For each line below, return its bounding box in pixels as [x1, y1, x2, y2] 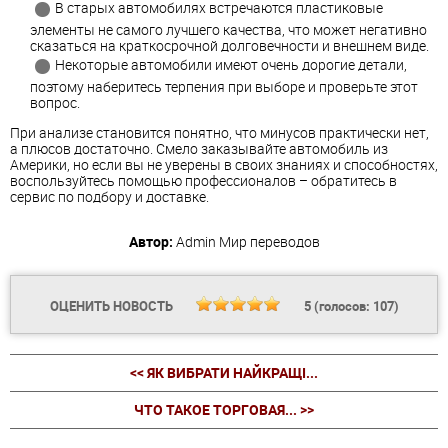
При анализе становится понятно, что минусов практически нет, [10, 122, 429, 142]
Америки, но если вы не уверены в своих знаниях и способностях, [10, 154, 438, 174]
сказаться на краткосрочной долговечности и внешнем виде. [30, 35, 429, 55]
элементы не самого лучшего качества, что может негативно [30, 19, 427, 39]
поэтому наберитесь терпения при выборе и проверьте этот [30, 76, 418, 96]
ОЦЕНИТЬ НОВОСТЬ [49, 296, 176, 315]
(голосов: [310, 296, 373, 315]
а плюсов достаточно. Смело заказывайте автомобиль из [10, 138, 388, 158]
